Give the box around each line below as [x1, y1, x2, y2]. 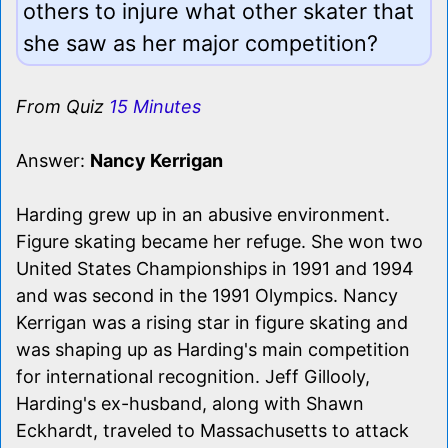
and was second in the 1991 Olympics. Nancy [16, 284, 398, 306]
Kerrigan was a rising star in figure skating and [16, 311, 408, 333]
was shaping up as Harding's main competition [16, 338, 410, 360]
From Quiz [16, 95, 109, 117]
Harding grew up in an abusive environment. [16, 203, 390, 225]
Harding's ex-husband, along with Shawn [16, 392, 364, 414]
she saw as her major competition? [23, 29, 378, 56]
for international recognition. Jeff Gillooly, [16, 365, 370, 387]
